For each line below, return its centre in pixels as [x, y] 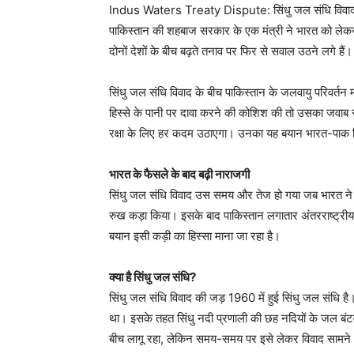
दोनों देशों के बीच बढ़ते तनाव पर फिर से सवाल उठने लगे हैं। [231, 51]
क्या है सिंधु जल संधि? [153, 277]
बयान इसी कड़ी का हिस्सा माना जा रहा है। [195, 236]
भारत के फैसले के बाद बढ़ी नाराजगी [179, 174]
